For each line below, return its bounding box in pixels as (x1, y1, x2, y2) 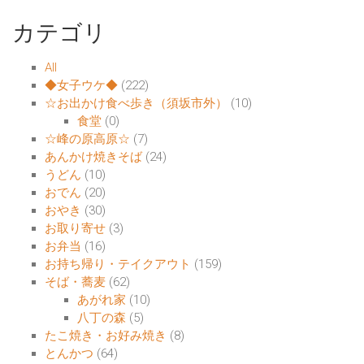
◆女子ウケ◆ (45, 78, 118, 93)
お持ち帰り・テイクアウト (45, 257, 191, 272)
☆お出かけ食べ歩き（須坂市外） (45, 96, 227, 111)
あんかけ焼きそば (45, 149, 142, 165)
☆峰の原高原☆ (45, 132, 130, 147)
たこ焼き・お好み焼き (45, 328, 167, 344)
